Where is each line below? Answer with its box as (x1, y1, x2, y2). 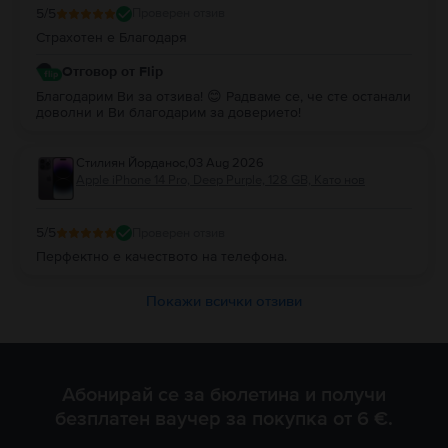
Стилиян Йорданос (76, 155, 185, 172)
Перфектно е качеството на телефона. (36, 248, 287, 266)
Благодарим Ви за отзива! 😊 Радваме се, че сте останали (36, 88, 411, 106)
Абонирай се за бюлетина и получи (62, 383, 386, 408)
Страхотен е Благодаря (36, 28, 187, 46)
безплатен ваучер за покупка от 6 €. (55, 407, 393, 432)
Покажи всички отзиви (146, 292, 302, 311)
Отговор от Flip (62, 62, 163, 80)
